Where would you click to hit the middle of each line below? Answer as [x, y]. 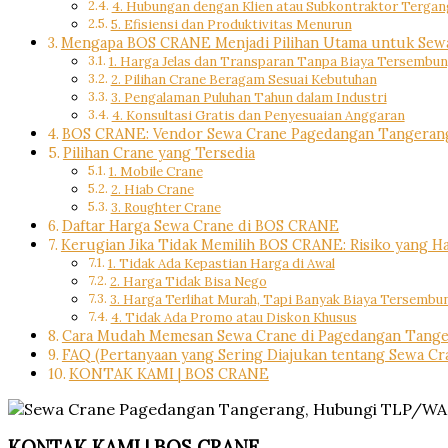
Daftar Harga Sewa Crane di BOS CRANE [200, 225]
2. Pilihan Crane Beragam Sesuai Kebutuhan [243, 79]
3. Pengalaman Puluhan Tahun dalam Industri [248, 97]
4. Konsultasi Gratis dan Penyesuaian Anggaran [258, 115]
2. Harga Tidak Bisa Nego [188, 281]
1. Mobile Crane [155, 171]
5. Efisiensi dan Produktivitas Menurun [231, 24]
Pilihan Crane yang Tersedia [158, 152]
